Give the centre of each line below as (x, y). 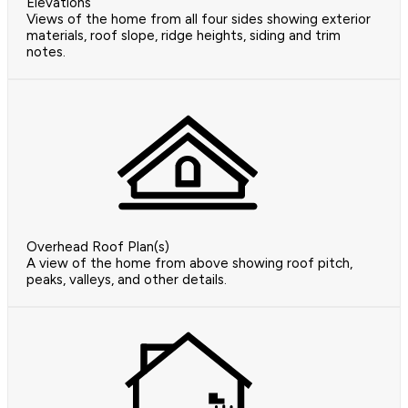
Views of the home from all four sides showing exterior (199, 19)
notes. (46, 51)
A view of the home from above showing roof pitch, (189, 263)
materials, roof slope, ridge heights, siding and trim (184, 35)
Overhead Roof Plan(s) (98, 246)
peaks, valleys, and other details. (127, 279)
